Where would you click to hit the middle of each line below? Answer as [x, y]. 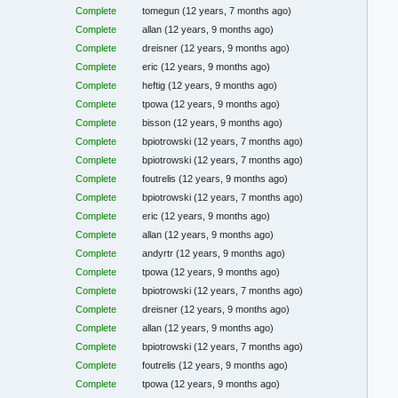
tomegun [163, 11]
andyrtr [159, 254]
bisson [158, 123]
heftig [155, 86]
